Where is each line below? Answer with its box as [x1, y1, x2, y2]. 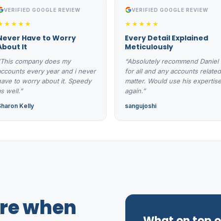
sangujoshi [125, 102, 156, 110]
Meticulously [125, 41, 173, 52]
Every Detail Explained [125, 33, 208, 43]
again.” [125, 86, 146, 95]
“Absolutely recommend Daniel [125, 57, 219, 65]
